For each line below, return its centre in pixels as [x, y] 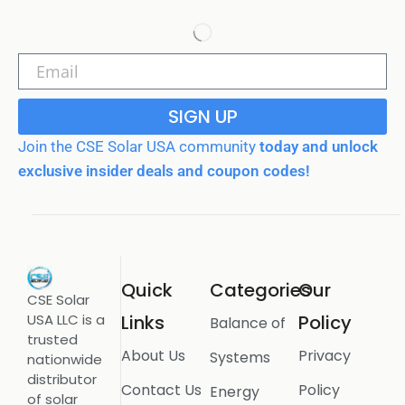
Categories [260, 290]
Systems [240, 357]
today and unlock [317, 147]
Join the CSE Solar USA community [137, 147]
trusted [52, 339]
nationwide [65, 359]
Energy [234, 391]
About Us [153, 355]
